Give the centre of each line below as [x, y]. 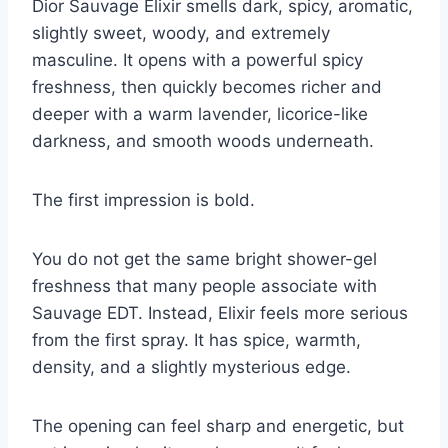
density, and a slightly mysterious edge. [191, 367]
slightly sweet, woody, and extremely [181, 33]
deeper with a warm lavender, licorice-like [200, 114]
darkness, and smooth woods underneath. [203, 141]
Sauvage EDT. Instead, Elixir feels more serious [220, 313]
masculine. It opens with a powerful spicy [197, 60]
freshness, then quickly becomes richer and [207, 87]
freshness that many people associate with [204, 286]
